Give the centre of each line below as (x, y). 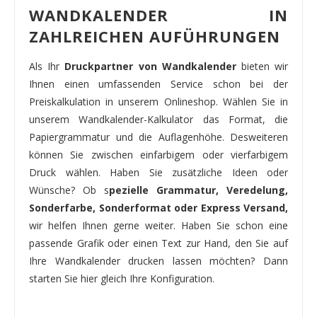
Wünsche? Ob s (69, 190)
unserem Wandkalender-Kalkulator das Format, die (158, 119)
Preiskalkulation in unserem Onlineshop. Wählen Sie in (158, 101)
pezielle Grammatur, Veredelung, (198, 190)
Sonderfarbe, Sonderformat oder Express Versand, (158, 207)
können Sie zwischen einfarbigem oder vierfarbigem (158, 154)
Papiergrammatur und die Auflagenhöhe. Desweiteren (158, 137)
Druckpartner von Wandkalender (153, 66)
